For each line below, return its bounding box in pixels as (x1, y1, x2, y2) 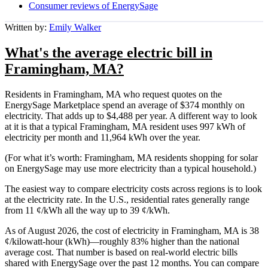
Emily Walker (49, 22, 101, 32)
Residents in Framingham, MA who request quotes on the (5, 89, 222, 99)
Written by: (5, 22, 49, 32)
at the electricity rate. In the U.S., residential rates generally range (5, 194, 249, 205)
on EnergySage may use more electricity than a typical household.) (5, 163, 256, 173)
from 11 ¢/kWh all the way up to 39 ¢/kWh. (5, 205, 172, 215)
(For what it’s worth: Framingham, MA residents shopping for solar (5, 152, 258, 163)
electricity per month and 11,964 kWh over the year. (5, 132, 203, 142)
